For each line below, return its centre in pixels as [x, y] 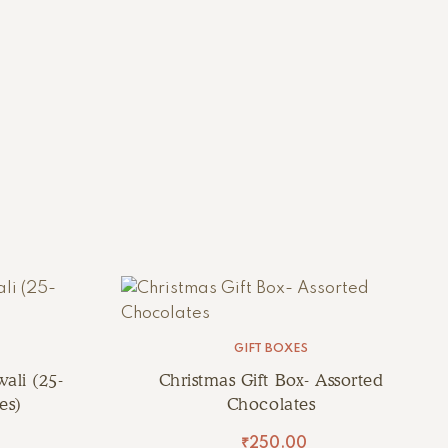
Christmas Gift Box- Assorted [271, 380]
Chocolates [271, 404]
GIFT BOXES [271, 349]
